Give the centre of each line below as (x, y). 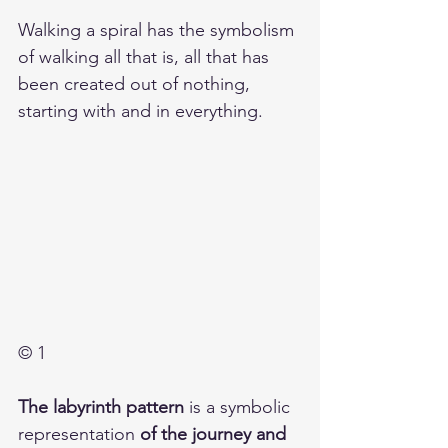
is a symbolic (239, 406)
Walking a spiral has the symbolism (158, 30)
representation (79, 433)
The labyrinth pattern (101, 406)
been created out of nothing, (136, 84)
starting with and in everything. (143, 111)
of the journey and (215, 433)
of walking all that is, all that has (146, 57)
